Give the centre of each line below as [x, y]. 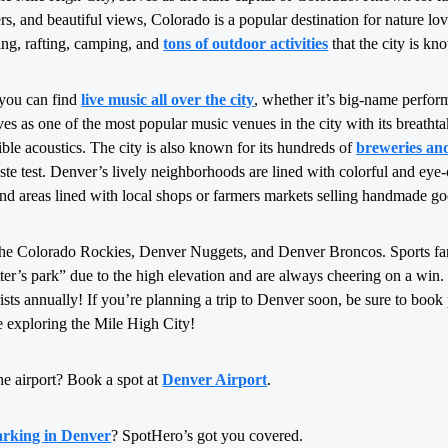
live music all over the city [168, 99]
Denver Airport [215, 379]
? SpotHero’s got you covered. [207, 435]
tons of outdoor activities [246, 43]
